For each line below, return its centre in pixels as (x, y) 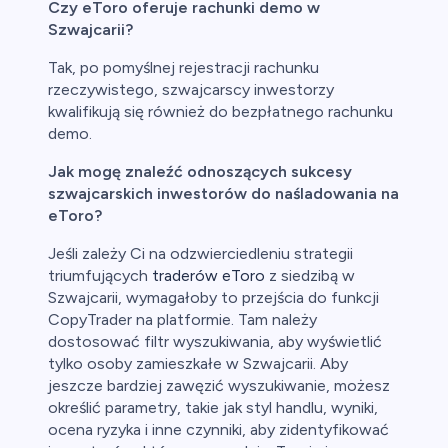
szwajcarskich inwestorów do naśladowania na (223, 194)
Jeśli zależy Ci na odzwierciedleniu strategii (200, 254)
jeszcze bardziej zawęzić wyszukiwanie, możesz (219, 386)
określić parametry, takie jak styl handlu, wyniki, (213, 408)
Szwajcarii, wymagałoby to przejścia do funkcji (213, 298)
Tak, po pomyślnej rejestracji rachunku (183, 68)
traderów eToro (208, 276)
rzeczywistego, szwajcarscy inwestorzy (191, 90)
